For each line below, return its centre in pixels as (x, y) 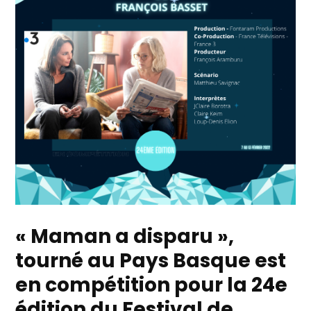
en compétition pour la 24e (152, 285)
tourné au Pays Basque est (151, 261)
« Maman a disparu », (125, 237)
